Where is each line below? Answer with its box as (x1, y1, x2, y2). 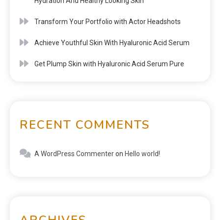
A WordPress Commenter (34, 149, 114, 158)
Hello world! (125, 149, 160, 158)
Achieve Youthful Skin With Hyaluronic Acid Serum (34, 38, 190, 47)
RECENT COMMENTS (20, 116, 150, 133)
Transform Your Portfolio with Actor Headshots (34, 17, 181, 26)
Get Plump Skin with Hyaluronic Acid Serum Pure (34, 59, 184, 68)
